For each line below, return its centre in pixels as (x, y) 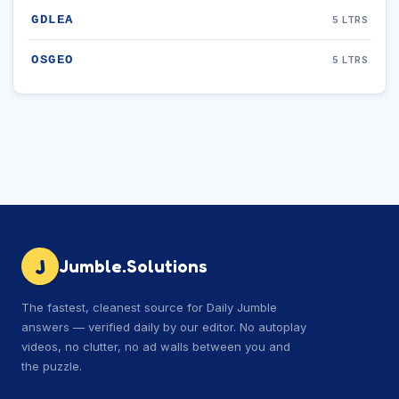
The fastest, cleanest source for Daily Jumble (149, 307)
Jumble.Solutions (133, 266)
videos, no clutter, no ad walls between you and (156, 346)
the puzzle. (52, 366)
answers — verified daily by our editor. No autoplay (164, 327)
